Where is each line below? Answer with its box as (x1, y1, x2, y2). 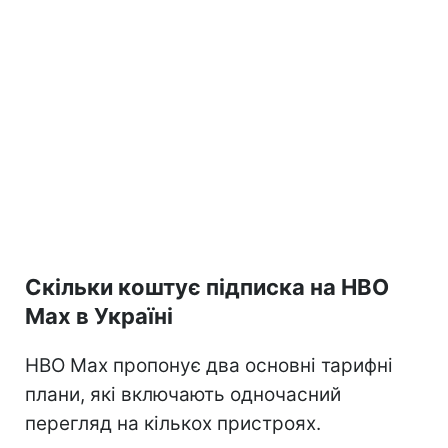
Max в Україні (25, 302, 173, 329)
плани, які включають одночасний (25, 382, 341, 406)
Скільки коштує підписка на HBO (25, 273, 389, 300)
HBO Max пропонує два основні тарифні (25, 353, 393, 377)
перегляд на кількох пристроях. (25, 411, 321, 435)
